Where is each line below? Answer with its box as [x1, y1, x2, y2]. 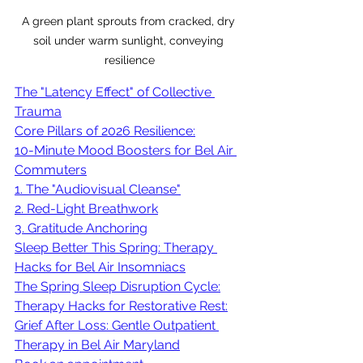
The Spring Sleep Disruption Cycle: [15, 278, 220, 294]
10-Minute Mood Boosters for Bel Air [15, 142, 237, 158]
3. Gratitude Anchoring [15, 220, 147, 236]
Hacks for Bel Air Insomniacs [15, 258, 186, 275]
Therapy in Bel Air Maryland [15, 336, 180, 352]
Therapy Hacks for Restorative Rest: [15, 297, 228, 314]
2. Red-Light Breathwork [15, 200, 158, 216]
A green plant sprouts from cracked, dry [21, 14, 238, 28]
